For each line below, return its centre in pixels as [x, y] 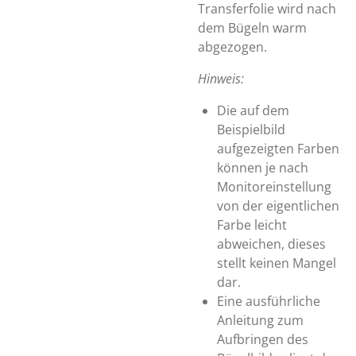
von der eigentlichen [278, 206]
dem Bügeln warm [252, 28]
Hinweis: [221, 79]
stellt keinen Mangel [277, 263]
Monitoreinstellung [274, 187]
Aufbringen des [263, 339]
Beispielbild [251, 130]
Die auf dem [253, 110]
